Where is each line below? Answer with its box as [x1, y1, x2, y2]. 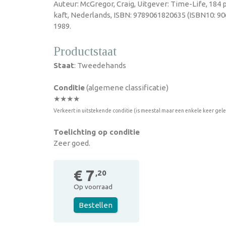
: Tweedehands [74, 61, 126, 70]
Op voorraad [74, 183, 112, 191]
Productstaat [53, 44, 117, 58]
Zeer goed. [53, 139, 90, 147]
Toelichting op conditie [53, 128, 140, 136]
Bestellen [79, 201, 112, 209]
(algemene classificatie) [85, 83, 168, 92]
